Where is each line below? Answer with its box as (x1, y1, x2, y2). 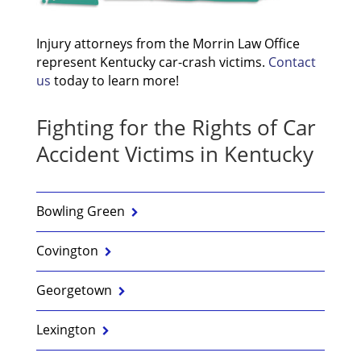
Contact (268, 52, 316, 71)
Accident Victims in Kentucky (35, 139, 313, 168)
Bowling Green (35, 201, 125, 220)
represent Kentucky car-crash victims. (35, 52, 268, 71)
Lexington (35, 320, 96, 338)
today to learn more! (50, 71, 179, 89)
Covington (35, 241, 98, 259)
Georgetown (35, 280, 112, 299)
